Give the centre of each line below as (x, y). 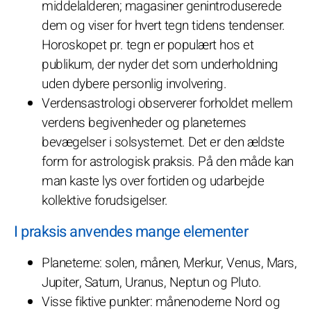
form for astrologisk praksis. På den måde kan (168, 161)
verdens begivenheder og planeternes (144, 123)
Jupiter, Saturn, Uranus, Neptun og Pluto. (152, 282)
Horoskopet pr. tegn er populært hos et (148, 45)
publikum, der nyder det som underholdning (160, 64)
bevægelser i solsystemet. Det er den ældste (163, 142)
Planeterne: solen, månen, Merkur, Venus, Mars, (169, 263)
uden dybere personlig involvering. (134, 84)
